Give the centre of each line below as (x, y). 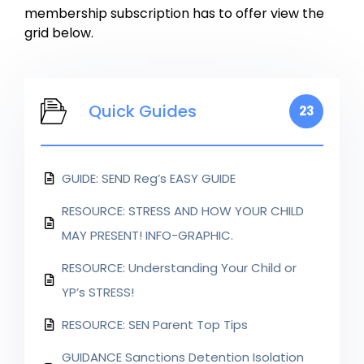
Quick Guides (143, 111)
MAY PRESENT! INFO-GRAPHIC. (147, 235)
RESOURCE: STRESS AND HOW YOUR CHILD (183, 210)
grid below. (59, 33)
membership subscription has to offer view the (174, 14)
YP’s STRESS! (98, 292)
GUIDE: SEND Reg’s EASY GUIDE (149, 178)
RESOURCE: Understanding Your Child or (179, 267)
